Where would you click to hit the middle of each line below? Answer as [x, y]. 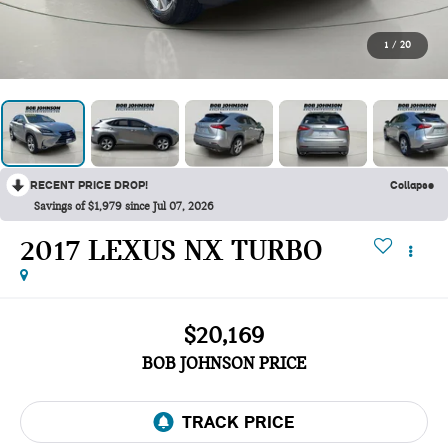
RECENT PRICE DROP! [89, 185]
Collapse [412, 185]
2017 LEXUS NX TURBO [171, 250]
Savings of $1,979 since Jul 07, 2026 [124, 206]
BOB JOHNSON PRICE [224, 364]
